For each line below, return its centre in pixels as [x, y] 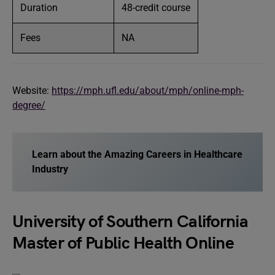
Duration [39, 8]
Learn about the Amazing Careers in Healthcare [137, 154]
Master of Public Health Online [123, 243]
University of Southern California [130, 222]
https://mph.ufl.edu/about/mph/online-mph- [148, 91]
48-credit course [156, 8]
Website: [32, 91]
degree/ [29, 105]
